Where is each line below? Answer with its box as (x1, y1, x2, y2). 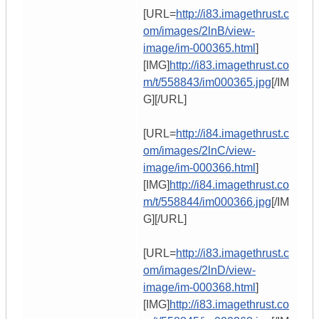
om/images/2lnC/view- (143, 145, 256, 157)
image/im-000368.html (143, 281, 256, 294)
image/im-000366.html (143, 162, 256, 174)
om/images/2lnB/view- (143, 25, 255, 38)
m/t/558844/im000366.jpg (143, 196, 271, 209)
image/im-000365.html (143, 42, 256, 55)
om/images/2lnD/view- (143, 264, 256, 277)
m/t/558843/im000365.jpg (143, 76, 271, 89)
